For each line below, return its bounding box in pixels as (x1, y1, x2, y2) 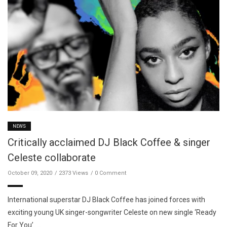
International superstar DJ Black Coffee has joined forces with (8, 196, 205, 204)
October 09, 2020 (8, 170, 52, 177)
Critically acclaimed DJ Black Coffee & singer (8, 136, 210, 149)
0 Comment (95, 170, 126, 177)
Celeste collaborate (8, 152, 96, 164)
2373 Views (59, 170, 88, 177)
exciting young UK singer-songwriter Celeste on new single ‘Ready (8, 208, 216, 217)
